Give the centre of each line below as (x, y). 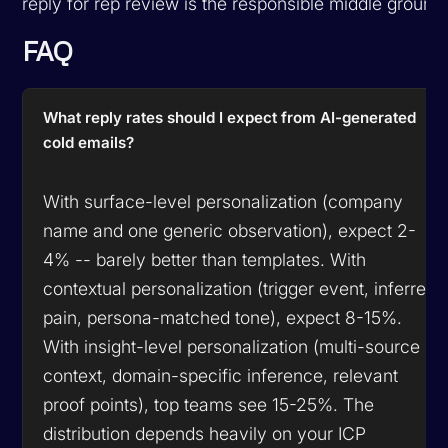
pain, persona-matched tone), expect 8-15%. (223, 317)
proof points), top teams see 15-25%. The (209, 404)
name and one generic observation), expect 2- (230, 230)
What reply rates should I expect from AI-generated (230, 117)
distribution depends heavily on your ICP (205, 433)
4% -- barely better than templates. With (205, 259)
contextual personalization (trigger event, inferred (240, 288)
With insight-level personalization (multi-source (232, 346)
